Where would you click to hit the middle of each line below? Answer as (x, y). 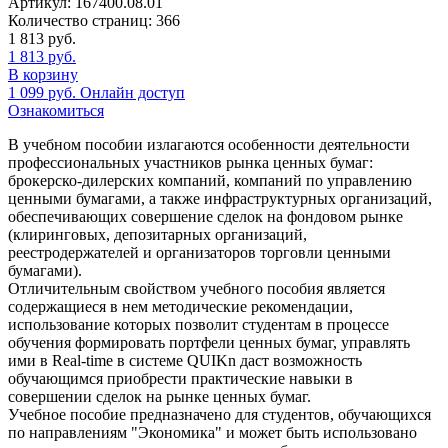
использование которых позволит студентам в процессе (198, 324)
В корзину (43, 74)
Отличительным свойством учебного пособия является (196, 288)
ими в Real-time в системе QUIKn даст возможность (185, 360)
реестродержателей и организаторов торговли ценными (199, 252)
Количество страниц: (80, 20)
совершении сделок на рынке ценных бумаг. (159, 396)
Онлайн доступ (132, 92)
